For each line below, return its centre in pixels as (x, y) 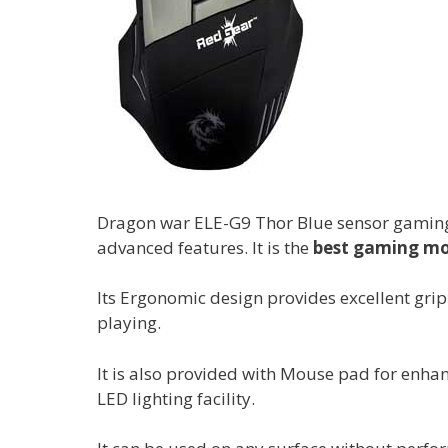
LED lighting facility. (176, 398)
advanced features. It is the (203, 247)
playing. (129, 323)
